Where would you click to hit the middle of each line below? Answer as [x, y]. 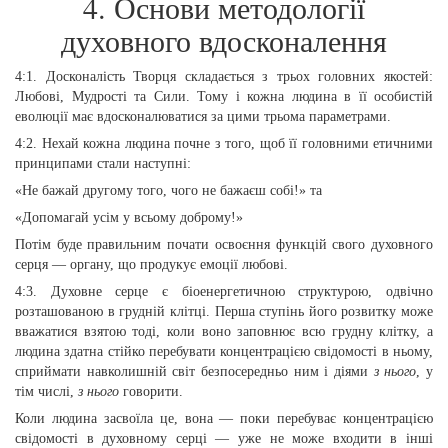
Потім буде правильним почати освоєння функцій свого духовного [224, 244]
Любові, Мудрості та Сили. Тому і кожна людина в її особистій [224, 96]
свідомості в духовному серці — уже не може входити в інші [224, 438]
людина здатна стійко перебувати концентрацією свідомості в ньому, [224, 351]
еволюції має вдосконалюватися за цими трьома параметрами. [203, 116]
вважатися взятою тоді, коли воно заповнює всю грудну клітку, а [224, 331]
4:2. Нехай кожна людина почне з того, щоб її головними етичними [224, 143]
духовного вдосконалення [224, 40]
